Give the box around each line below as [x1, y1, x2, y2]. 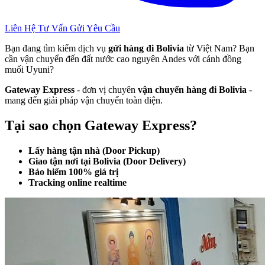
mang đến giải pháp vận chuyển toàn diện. [5, 95, 163, 105]
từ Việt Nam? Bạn [184, 43, 254, 53]
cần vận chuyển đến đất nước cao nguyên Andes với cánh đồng [5, 53, 241, 64]
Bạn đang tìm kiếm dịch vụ [5, 43, 108, 53]
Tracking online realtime [28, 177, 127, 188]
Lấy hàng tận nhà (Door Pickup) [28, 145, 160, 156]
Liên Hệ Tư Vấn [5, 22, 70, 33]
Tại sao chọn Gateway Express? [5, 117, 197, 133]
